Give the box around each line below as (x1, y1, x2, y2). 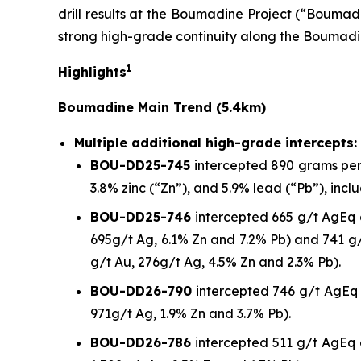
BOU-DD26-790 (90, 283, 192, 300)
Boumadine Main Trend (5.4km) (58, 99, 266, 116)
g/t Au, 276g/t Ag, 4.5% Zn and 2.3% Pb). (90, 254, 341, 271)
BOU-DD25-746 (90, 209, 191, 226)
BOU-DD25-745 (90, 157, 190, 174)
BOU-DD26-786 (90, 334, 191, 351)
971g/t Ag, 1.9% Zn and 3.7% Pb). (90, 305, 291, 322)
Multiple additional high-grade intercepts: (74, 135, 357, 151)
